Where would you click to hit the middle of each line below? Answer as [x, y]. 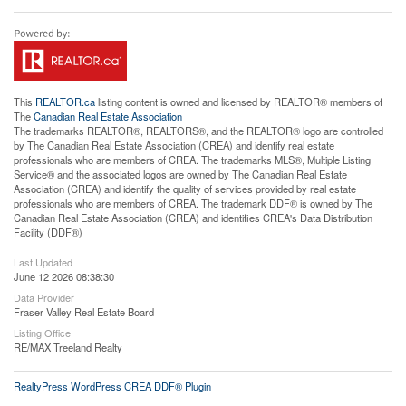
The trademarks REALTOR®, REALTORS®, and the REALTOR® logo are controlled [198, 131]
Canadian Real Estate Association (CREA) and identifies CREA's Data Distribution [193, 218]
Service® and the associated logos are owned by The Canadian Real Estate [180, 174]
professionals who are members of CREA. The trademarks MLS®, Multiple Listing [192, 160]
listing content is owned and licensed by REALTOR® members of [239, 102]
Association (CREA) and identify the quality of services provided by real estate [185, 189]
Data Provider [44, 298]
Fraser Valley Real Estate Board [84, 312]
